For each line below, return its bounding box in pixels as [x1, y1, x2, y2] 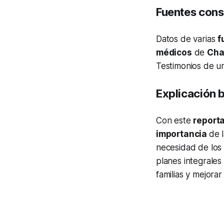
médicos [156, 47, 192, 58]
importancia [156, 129, 209, 139]
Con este [156, 115, 193, 126]
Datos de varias [156, 34, 218, 44]
